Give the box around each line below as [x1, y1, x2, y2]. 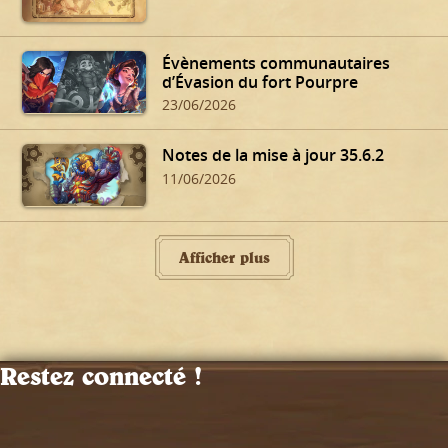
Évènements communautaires [162, 51, 391, 74]
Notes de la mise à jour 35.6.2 [162, 144, 385, 167]
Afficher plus [178, 249, 270, 265]
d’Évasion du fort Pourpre [162, 70, 359, 93]
